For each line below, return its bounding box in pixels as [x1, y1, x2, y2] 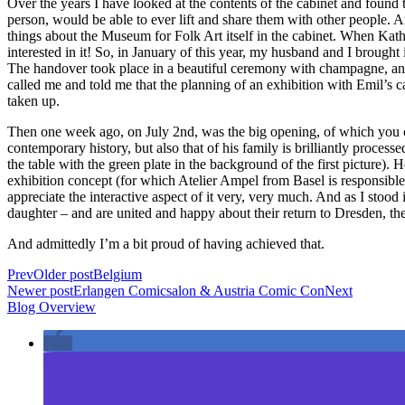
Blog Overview [7, 298, 96, 315]
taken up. [7, 92, 60, 108]
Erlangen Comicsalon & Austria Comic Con [73, 282, 325, 298]
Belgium [93, 266, 142, 282]
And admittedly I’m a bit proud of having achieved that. [7, 235, 325, 251]
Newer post [7, 282, 73, 298]
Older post [33, 266, 93, 282]
